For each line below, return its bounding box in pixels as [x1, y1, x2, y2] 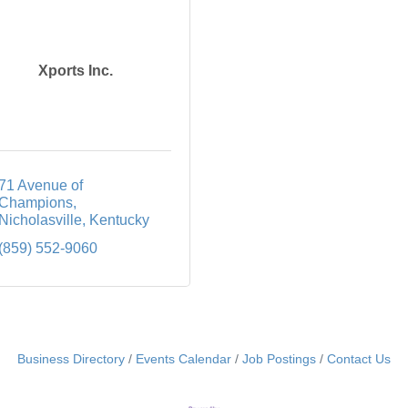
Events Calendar [136, 352, 231, 367]
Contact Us [327, 352, 391, 367]
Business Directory [17, 352, 125, 367]
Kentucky [88, 212, 149, 229]
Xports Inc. [37, 63, 113, 79]
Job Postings [242, 352, 316, 367]
